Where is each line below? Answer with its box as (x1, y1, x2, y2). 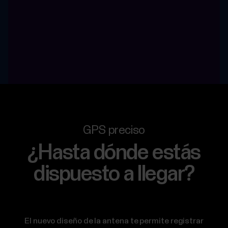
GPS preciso (82, 125, 146, 137)
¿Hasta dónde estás (27, 142, 201, 164)
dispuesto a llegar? (34, 164, 194, 186)
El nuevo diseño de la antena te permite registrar (24, 217, 204, 226)
